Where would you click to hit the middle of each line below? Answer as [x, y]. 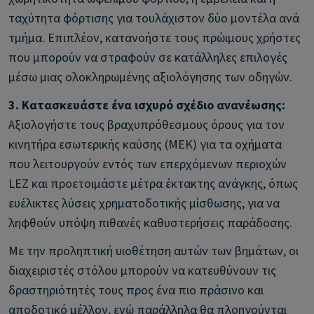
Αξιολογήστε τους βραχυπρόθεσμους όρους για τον [146, 125]
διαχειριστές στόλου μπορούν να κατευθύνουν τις [142, 271]
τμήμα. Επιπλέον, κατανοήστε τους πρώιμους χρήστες [155, 38]
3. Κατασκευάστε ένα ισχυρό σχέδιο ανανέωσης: [147, 105]
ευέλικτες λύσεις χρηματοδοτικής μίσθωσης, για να [144, 204]
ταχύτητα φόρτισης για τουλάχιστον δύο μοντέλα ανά [154, 19]
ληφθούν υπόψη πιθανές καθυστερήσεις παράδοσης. [150, 223]
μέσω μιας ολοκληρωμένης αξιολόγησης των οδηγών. [150, 77]
